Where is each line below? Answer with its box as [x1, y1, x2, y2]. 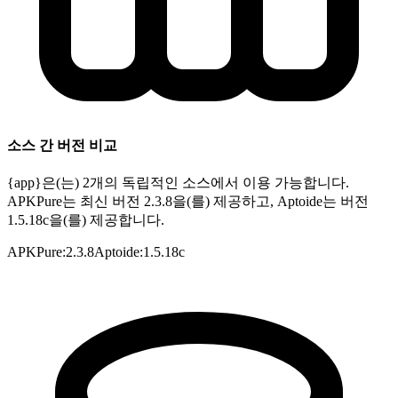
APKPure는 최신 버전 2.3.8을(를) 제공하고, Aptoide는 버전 [7, 194, 369, 210]
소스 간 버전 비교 [7, 138, 117, 154]
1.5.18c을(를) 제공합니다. [7, 212, 164, 228]
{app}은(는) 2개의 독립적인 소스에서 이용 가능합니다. [7, 175, 349, 191]
